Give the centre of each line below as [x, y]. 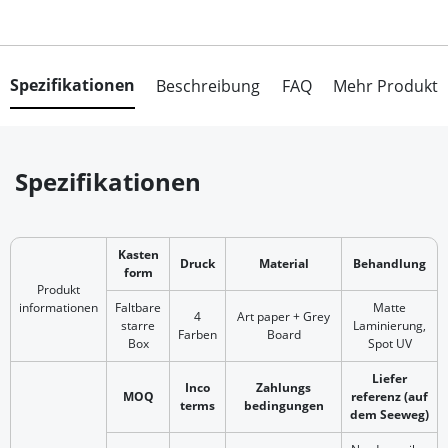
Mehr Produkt [385, 86]
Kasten [138, 254]
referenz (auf [389, 396]
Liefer [389, 378]
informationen [58, 307]
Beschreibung [208, 86]
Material [283, 263]
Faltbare [138, 307]
